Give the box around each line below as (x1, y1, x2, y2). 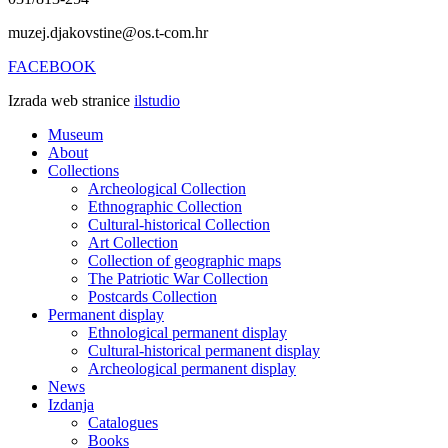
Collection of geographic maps (88, 252, 281, 270)
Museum (48, 126, 103, 144)
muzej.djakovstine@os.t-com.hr (8, 24, 208, 42)
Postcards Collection (88, 288, 217, 306)
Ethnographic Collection (88, 198, 242, 216)
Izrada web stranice (8, 92, 134, 110)
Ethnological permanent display (88, 324, 287, 342)
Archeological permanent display (88, 360, 296, 378)
